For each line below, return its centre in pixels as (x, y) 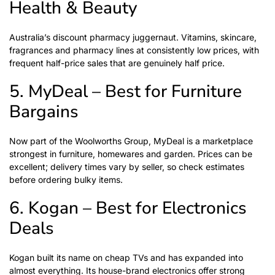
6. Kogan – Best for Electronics (128, 208)
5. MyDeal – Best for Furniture (126, 91)
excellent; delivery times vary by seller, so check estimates (127, 167)
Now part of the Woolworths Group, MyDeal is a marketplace (131, 141)
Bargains (44, 112)
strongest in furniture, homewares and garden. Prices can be (131, 154)
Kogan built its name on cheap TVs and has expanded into (126, 258)
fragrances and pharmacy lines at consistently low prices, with (134, 50)
